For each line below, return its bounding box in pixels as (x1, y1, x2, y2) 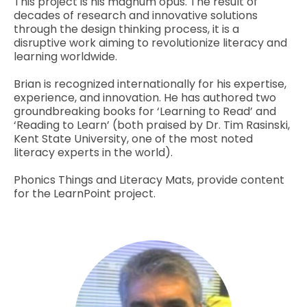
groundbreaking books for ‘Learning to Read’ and (14, 103, 276, 119)
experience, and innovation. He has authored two (14, 89, 276, 106)
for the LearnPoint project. (14, 185, 156, 201)
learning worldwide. (14, 48, 117, 64)
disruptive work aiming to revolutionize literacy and (14, 34, 287, 51)
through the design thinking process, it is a (14, 21, 239, 37)
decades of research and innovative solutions (14, 7, 258, 23)
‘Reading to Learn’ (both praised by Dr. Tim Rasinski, (14, 116, 290, 133)
